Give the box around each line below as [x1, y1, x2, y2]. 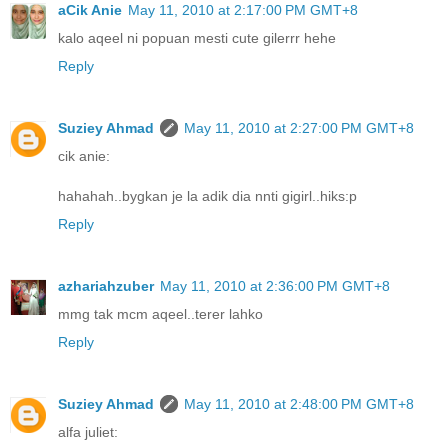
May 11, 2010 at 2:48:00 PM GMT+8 [184, 396, 414, 413]
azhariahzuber [58, 278, 154, 295]
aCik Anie [58, 2, 122, 19]
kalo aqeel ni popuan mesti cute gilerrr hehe [58, 30, 336, 47]
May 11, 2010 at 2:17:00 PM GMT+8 [128, 2, 358, 19]
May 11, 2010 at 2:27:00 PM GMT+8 [184, 120, 414, 137]
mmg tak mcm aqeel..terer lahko [58, 306, 263, 323]
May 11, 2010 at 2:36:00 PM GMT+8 [160, 278, 390, 295]
